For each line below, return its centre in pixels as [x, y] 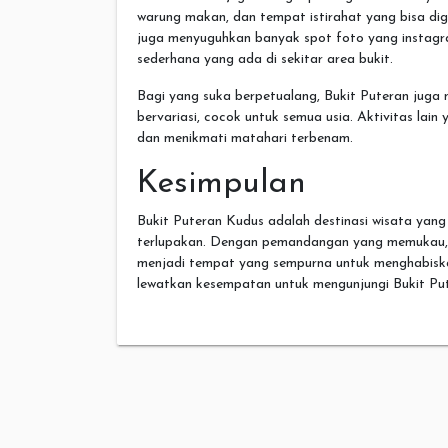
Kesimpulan [221, 183]
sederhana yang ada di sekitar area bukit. [265, 59]
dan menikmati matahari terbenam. [245, 138]
